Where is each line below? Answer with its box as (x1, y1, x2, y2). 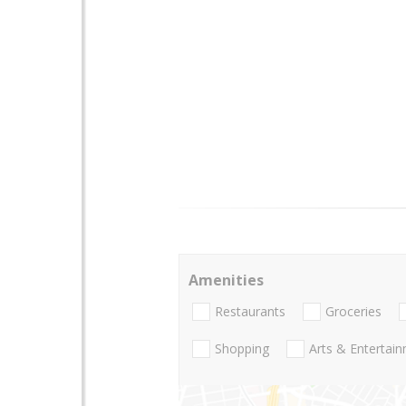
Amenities (188, 269, 264, 290)
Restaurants (215, 303, 285, 321)
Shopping (215, 340, 269, 358)
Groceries (325, 303, 382, 321)
